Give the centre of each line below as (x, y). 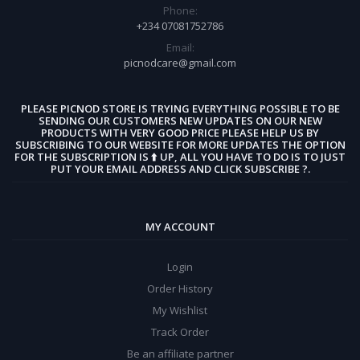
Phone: (180, 10)
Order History (180, 288)
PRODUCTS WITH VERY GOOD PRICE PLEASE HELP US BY (180, 132)
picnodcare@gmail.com (180, 62)
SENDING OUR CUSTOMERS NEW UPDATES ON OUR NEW (180, 120)
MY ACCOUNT (180, 226)
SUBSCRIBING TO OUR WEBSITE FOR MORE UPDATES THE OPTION (180, 144)
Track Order (180, 331)
